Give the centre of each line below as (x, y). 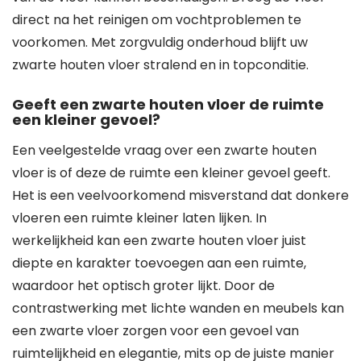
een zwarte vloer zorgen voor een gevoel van (156, 331)
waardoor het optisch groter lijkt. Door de (143, 286)
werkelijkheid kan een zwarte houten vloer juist (159, 241)
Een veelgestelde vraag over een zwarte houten (164, 150)
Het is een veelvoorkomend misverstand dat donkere (180, 195)
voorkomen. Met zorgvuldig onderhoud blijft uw (160, 42)
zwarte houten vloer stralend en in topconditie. (160, 65)
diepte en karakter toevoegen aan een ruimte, (159, 263)
